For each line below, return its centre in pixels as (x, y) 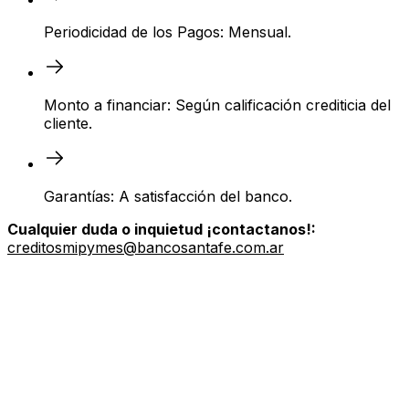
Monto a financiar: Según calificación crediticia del (217, 105)
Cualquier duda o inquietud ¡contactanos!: (162, 230)
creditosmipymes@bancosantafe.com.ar (146, 248)
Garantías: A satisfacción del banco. (168, 197)
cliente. (68, 124)
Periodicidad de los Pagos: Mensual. (168, 32)
